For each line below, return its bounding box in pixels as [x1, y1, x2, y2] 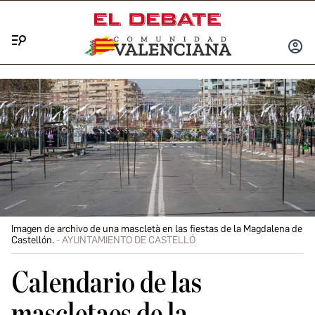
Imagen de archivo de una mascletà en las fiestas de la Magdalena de [11, 223, 302, 235]
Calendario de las [11, 269, 202, 298]
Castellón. [11, 234, 54, 246]
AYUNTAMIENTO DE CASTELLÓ [62, 234, 195, 246]
